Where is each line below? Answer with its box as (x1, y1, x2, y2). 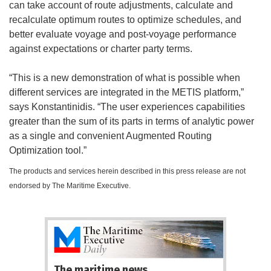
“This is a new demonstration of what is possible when (9, 73, 240, 83)
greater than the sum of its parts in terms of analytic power (9, 116, 254, 127)
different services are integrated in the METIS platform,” (9, 87, 244, 98)
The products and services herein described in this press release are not (9, 167, 246, 176)
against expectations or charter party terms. (9, 44, 192, 54)
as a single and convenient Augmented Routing (9, 131, 212, 142)
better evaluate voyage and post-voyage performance (9, 29, 237, 40)
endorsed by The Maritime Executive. (9, 181, 131, 191)
